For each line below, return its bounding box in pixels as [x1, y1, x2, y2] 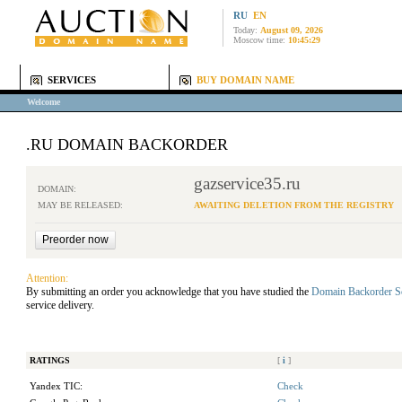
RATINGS [30, 355, 70, 365]
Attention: [26, 272, 68, 284]
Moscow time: [233, 35, 288, 45]
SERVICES [48, 75, 96, 85]
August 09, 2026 [260, 25, 323, 35]
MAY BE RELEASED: [38, 200, 123, 210]
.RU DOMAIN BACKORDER [26, 135, 228, 153]
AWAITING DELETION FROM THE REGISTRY [194, 200, 394, 210]
